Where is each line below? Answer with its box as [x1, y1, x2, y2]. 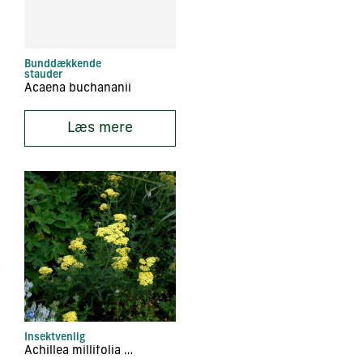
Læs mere [66, 120, 133, 136]
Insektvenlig [24, 332, 85, 344]
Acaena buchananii [24, 83, 131, 96]
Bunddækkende [24, 59, 101, 70]
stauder [24, 70, 62, 81]
